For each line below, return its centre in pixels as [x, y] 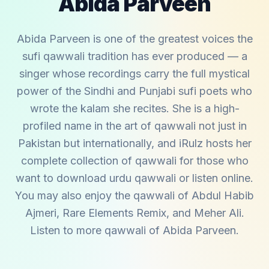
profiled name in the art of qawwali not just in [134, 126]
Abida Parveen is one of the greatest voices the [134, 39]
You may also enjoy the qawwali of [103, 195]
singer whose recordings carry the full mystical [134, 74]
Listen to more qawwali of [96, 230]
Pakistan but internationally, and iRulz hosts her [134, 143]
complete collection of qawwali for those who [134, 161]
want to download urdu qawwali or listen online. [134, 178]
